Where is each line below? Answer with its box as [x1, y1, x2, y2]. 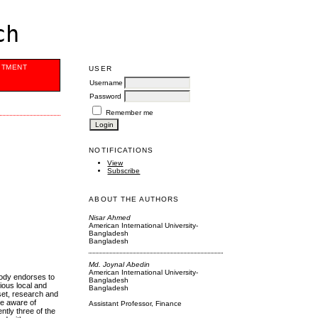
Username [89, 78, 124, 87]
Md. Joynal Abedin [89, 261, 150, 269]
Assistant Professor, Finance [89, 299, 182, 307]
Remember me [106, 108, 154, 116]
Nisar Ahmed [89, 214, 131, 222]
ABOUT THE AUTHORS [89, 194, 180, 203]
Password [89, 92, 122, 100]
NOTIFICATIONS [89, 146, 153, 154]
